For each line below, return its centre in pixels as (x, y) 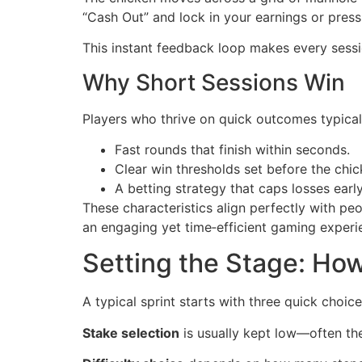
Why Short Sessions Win (214, 82)
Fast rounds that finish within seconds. (232, 149)
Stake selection (131, 333)
